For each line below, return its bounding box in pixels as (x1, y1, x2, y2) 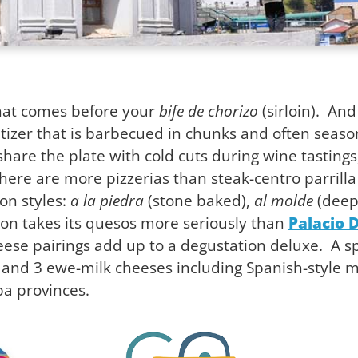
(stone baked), (144, 189, 254, 211)
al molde (254, 189, 313, 211)
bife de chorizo (159, 100, 258, 121)
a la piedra (70, 189, 144, 211)
